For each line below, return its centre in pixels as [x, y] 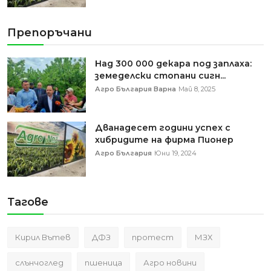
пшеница [103, 263]
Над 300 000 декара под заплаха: [173, 64]
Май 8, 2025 [197, 89]
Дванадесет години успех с [163, 128]
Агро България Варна [135, 89]
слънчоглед [39, 263]
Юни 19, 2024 [175, 153]
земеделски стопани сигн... [160, 76]
